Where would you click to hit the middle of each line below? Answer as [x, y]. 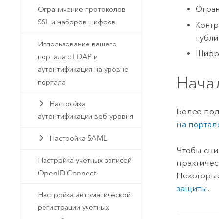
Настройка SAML [78, 138]
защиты [192, 188]
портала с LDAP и [68, 56]
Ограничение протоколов [82, 10]
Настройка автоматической [84, 195]
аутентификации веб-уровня [86, 117]
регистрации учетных [74, 208]
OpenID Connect [67, 173]
